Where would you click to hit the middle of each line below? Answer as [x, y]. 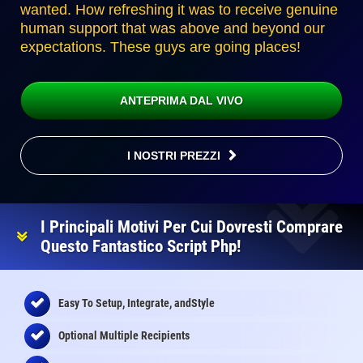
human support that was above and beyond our [173, 29]
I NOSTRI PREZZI [173, 156]
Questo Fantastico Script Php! [141, 247]
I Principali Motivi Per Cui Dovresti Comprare [192, 227]
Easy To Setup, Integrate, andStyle [137, 303]
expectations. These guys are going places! [160, 47]
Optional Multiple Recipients [124, 336]
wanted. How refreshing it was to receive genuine [179, 10]
